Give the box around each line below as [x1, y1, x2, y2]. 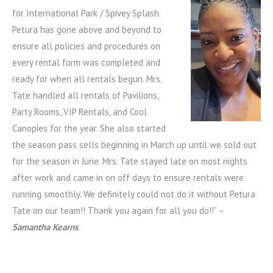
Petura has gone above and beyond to [12, 24, 161, 35]
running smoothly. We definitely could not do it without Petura [12, 188, 255, 200]
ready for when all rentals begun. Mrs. [12, 73, 161, 85]
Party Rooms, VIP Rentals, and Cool [12, 106, 147, 118]
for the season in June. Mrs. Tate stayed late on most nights [12, 155, 247, 167]
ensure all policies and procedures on [12, 40, 160, 52]
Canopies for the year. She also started [12, 122, 166, 134]
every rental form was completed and [12, 57, 160, 68]
